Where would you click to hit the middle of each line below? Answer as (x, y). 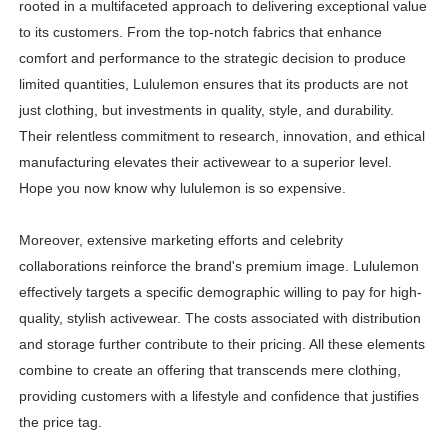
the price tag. (60, 422)
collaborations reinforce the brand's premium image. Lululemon (218, 266)
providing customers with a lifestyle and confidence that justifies (218, 396)
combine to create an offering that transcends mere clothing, (209, 370)
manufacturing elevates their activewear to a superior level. (205, 162)
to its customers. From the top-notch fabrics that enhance (200, 32)
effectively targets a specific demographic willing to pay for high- (220, 292)
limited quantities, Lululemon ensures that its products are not (213, 84)
